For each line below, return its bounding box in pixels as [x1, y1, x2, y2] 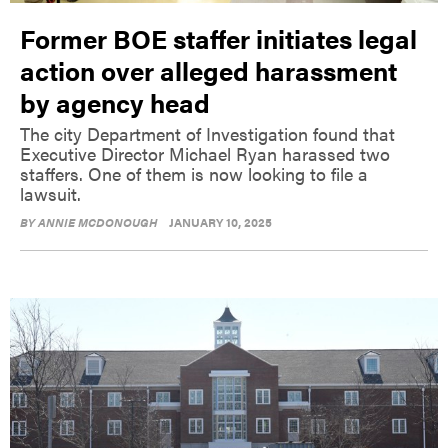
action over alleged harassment [20, 51, 397, 89]
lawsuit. [20, 180, 81, 206]
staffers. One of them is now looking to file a [20, 160, 368, 186]
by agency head [20, 83, 210, 121]
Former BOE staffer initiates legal [20, 19, 417, 57]
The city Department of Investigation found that [20, 120, 395, 146]
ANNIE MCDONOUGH [38, 212, 158, 231]
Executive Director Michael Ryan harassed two [20, 140, 390, 166]
